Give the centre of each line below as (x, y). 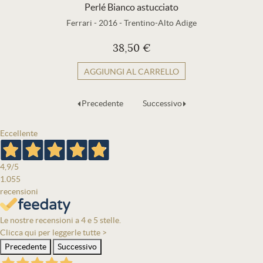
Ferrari (79, 23)
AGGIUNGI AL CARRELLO (131, 72)
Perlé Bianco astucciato (131, 7)
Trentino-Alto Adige (160, 23)
